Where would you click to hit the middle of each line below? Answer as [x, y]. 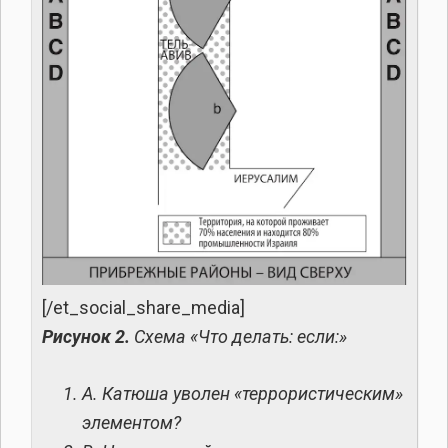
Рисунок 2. [86, 336]
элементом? [131, 422]
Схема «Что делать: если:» [238, 336]
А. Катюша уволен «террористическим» [242, 393]
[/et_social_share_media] [143, 307]
